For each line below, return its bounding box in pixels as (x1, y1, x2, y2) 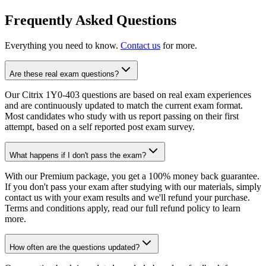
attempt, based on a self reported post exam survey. (5, 121, 195, 132)
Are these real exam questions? (9, 69, 119, 78)
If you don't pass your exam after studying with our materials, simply (5, 181, 261, 192)
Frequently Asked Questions (5, 12, 176, 28)
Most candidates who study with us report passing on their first (5, 110, 239, 121)
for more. (163, 40, 197, 50)
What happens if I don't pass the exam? (9, 150, 146, 160)
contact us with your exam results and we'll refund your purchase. (5, 192, 250, 202)
